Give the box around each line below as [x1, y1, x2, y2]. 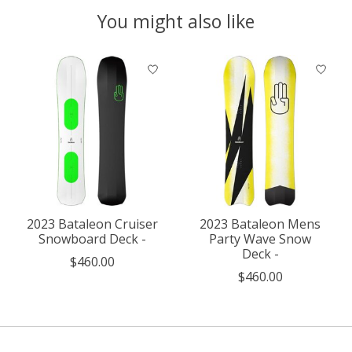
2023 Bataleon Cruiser [26, 214, 158, 233]
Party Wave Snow [209, 229, 311, 247]
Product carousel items [16, 54, 151, 72]
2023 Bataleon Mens [200, 214, 321, 233]
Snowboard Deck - [38, 229, 146, 247]
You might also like [97, 8, 255, 34]
